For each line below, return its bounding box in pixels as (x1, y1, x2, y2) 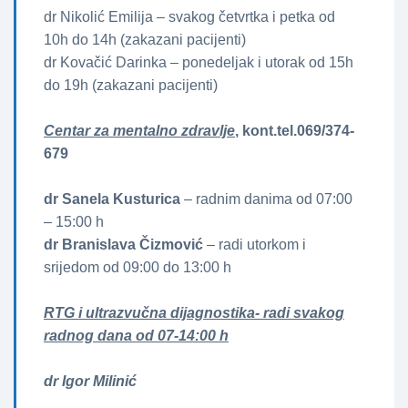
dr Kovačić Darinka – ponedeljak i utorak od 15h (44, 55, 353, 71)
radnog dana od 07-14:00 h (44, 328, 229, 344)
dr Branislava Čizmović (44, 237, 203, 253)
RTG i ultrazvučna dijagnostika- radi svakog (44, 305, 344, 321)
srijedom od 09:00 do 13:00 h (44, 260, 231, 276)
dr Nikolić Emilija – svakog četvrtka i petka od (44, 9, 335, 25)
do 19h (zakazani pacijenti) (44, 77, 218, 94)
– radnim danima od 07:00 (180, 191, 352, 208)
